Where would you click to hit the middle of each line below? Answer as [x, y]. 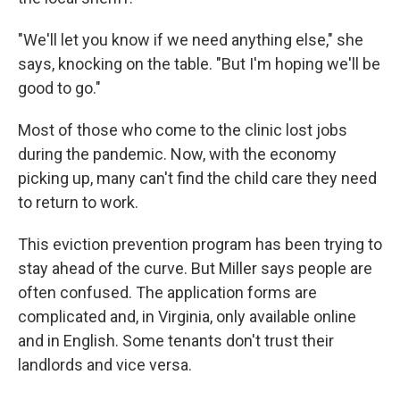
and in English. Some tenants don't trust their [176, 341]
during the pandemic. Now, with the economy [177, 154]
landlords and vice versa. [105, 365]
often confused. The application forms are [167, 292]
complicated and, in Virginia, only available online [187, 317]
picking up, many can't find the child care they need [197, 178]
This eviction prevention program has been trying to [200, 244]
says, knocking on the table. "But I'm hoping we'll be [199, 64]
